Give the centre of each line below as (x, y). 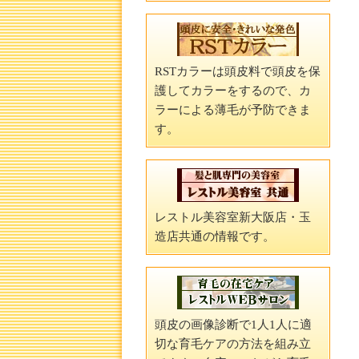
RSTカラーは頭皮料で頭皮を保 (238, 71)
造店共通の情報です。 (215, 236)
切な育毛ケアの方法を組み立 (233, 344)
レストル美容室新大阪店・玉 (233, 217)
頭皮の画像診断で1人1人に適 (233, 325)
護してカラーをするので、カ (233, 91)
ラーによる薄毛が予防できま (233, 110)
